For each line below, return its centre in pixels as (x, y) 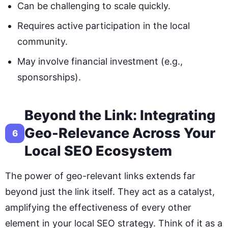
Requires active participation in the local (104, 26)
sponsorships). (49, 77)
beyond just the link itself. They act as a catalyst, (110, 192)
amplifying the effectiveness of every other (98, 208)
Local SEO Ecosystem (98, 151)
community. (42, 42)
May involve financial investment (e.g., (100, 62)
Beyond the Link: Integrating (120, 116)
